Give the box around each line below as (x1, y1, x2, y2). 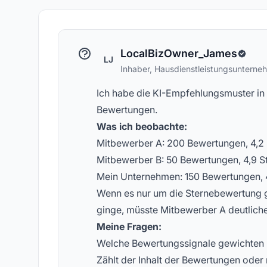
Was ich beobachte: (97, 120, 187, 132)
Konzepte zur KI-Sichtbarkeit (127, 5, 225, 15)
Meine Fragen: (97, 221, 162, 232)
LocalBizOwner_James (120, 47, 237, 60)
